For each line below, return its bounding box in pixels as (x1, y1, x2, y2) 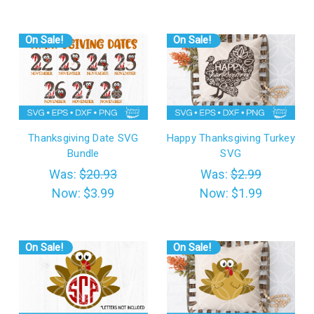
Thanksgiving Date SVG (28, 132, 139, 145)
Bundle (67, 147, 100, 161)
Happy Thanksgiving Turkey (166, 132, 295, 145)
